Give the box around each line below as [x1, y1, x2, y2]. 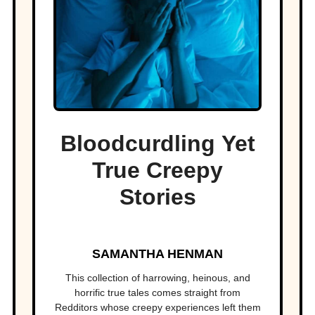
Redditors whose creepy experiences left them [54, 302, 261, 314]
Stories [119, 184, 196, 210]
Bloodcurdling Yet [60, 131, 255, 157]
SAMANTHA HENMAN [92, 247, 223, 262]
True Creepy [92, 157, 223, 184]
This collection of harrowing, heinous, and [65, 272, 250, 284]
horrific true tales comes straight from [75, 287, 240, 299]
